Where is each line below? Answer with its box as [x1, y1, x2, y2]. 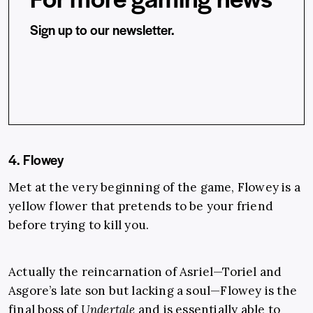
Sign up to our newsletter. [30, 20, 175, 39]
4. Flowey [8, 150, 64, 169]
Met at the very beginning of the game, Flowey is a [8, 179, 301, 195]
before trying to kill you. [8, 217, 150, 233]
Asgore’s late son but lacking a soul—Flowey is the [8, 282, 298, 298]
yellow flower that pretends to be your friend [8, 198, 274, 214]
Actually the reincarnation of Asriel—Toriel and [8, 263, 282, 279]
